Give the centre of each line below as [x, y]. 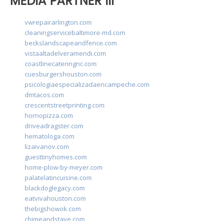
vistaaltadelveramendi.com [65, 54]
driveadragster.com [54, 126]
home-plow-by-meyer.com [64, 167]
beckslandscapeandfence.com [71, 43]
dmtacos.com [44, 95]
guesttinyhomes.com [56, 157]
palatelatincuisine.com [58, 178]
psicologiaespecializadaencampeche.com [87, 85]
